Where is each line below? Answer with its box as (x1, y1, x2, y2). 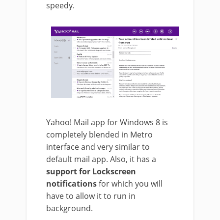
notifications (46, 178, 97, 190)
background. (46, 203, 93, 214)
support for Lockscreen (46, 166, 136, 177)
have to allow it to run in (46, 191, 136, 202)
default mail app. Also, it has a (46, 154, 156, 165)
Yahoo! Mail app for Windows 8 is (46, 117, 168, 128)
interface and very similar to (46, 141, 150, 153)
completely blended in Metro (46, 129, 153, 140)
